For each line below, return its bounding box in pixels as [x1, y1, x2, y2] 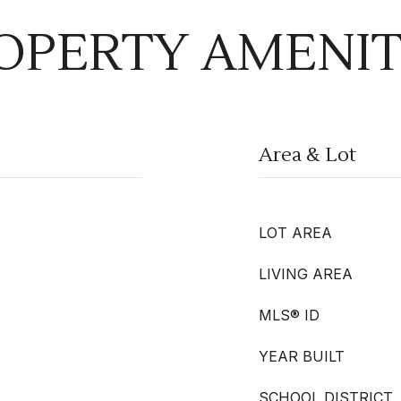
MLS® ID [259, 306, 320, 324]
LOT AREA [259, 224, 332, 242]
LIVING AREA [259, 265, 353, 283]
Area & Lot [259, 142, 356, 167]
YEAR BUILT [259, 347, 345, 365]
